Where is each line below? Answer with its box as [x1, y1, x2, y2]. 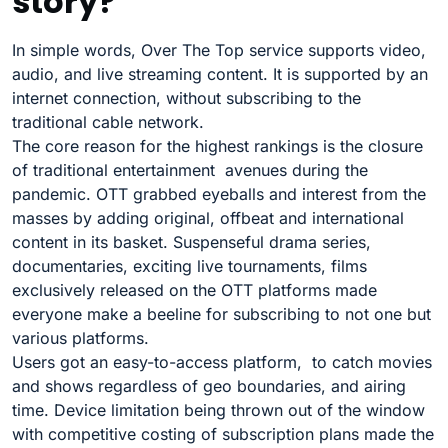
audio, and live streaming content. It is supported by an [12, 64, 428, 85]
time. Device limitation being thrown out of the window [12, 400, 425, 421]
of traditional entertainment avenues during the [12, 160, 368, 181]
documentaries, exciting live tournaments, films [12, 256, 367, 277]
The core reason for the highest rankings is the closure [12, 136, 423, 157]
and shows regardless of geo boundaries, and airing [12, 376, 406, 397]
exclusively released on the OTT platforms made [12, 280, 377, 301]
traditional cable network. [12, 112, 204, 133]
